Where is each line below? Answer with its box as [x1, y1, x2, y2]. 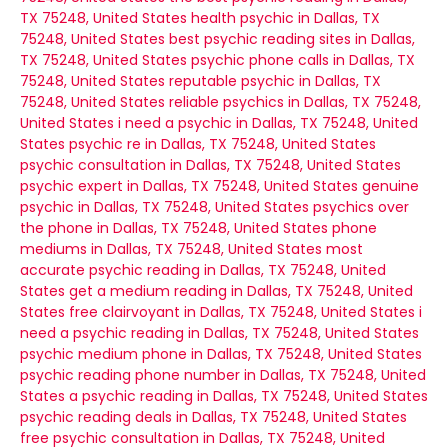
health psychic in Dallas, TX [191, 8, 380, 28]
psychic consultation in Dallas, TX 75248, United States [20, 155, 401, 175]
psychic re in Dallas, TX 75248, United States [69, 134, 376, 154]
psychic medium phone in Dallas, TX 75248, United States [20, 344, 422, 364]
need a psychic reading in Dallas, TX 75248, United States [20, 323, 419, 343]
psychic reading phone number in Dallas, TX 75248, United [20, 365, 426, 385]
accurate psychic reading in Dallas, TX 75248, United [20, 260, 386, 280]
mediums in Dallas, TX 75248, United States [20, 239, 322, 259]
